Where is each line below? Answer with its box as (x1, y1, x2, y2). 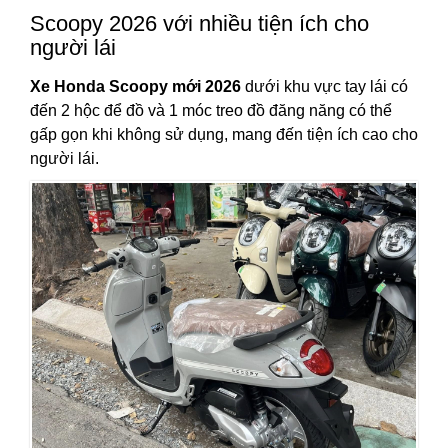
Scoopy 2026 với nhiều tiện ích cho (30, 11, 369, 37)
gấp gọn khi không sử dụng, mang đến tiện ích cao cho (30, 126, 418, 144)
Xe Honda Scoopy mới (30, 78, 201, 96)
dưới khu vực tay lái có (241, 78, 408, 96)
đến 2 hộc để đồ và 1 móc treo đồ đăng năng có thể (30, 102, 392, 120)
